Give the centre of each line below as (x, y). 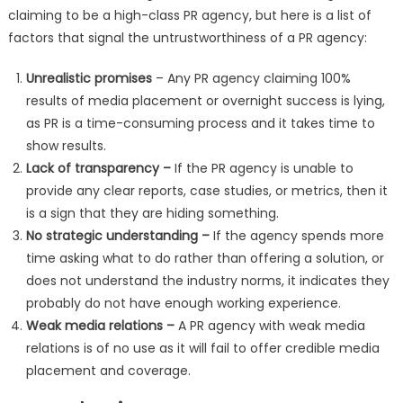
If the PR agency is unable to (264, 168)
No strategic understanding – (119, 235)
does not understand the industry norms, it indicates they (207, 280)
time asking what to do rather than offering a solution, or (205, 258)
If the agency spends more (298, 235)
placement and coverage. (110, 370)
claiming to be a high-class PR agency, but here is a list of (189, 15)
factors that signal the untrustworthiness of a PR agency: (189, 37)
